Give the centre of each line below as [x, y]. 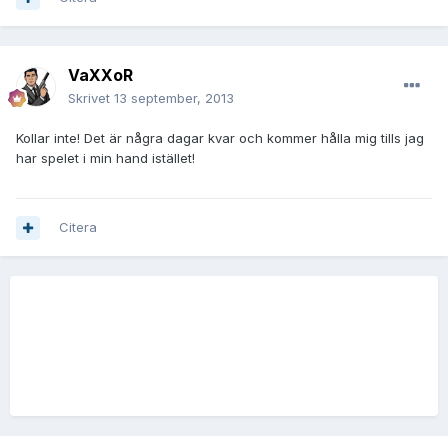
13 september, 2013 [174, 98]
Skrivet [91, 98]
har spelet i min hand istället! [105, 158]
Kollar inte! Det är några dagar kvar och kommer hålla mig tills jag [220, 138]
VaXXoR [100, 75]
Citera [78, 227]
